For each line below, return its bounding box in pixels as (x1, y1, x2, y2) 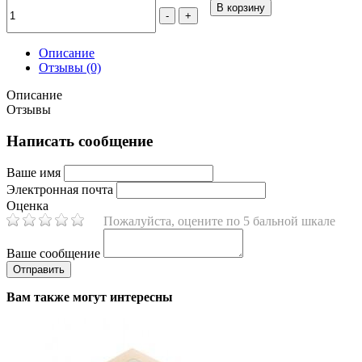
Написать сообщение (6, 132, 153, 149)
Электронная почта (6, 183, 113, 197)
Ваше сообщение (6, 246, 100, 261)
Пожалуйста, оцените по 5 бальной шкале (103, 214, 335, 229)
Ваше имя (6, 166, 61, 180)
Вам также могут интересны (6, 290, 173, 305)
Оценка (6, 199, 48, 213)
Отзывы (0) (39, 60, 101, 74)
